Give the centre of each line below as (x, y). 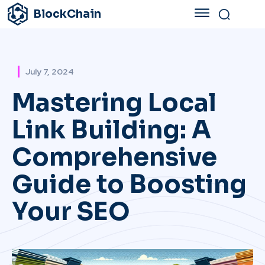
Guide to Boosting (129, 184)
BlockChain (67, 14)
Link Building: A (112, 130)
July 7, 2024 (50, 71)
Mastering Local (114, 102)
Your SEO (71, 211)
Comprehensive (114, 157)
